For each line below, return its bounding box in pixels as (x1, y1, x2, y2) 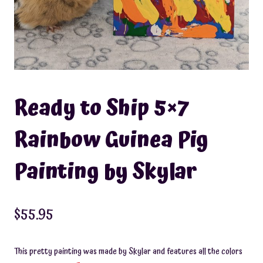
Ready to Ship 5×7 (14, 92, 190, 126)
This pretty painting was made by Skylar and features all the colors (14, 245, 242, 258)
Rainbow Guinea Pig (14, 123, 208, 158)
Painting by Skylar (14, 155, 197, 190)
